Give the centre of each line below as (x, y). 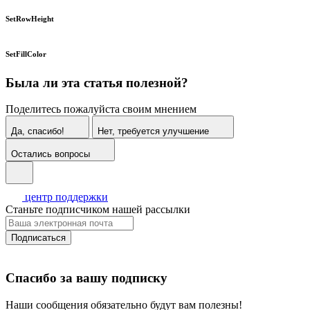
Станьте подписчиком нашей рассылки (98, 210)
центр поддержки (66, 197)
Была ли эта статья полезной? (97, 82)
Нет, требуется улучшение (153, 131)
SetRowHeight (31, 18)
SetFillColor (27, 54)
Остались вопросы (51, 154)
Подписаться (38, 238)
